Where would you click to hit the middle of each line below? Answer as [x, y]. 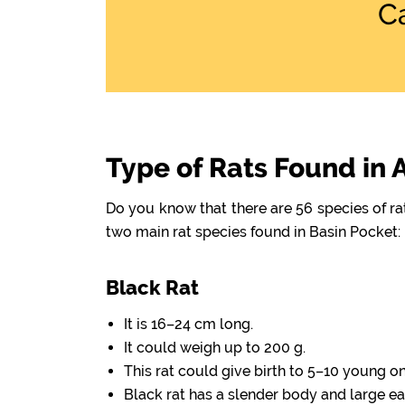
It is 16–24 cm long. [188, 324]
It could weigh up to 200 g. [215, 348]
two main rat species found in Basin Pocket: [253, 232]
